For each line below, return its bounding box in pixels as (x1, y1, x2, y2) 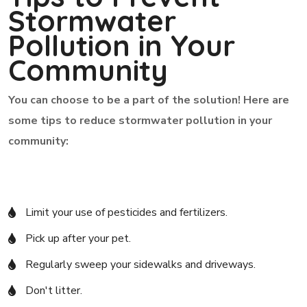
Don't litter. (25, 283, 83, 298)
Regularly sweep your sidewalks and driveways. (25, 257, 256, 272)
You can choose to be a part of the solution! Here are (8, 93, 290, 108)
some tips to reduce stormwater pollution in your (8, 113, 273, 128)
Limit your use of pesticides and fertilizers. (25, 205, 228, 220)
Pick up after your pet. (25, 231, 132, 246)
